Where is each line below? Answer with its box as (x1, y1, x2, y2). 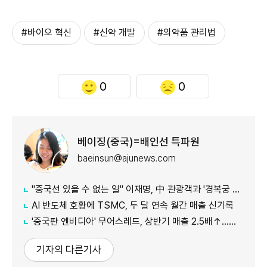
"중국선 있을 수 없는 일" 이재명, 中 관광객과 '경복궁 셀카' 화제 (32, 183, 232, 195)
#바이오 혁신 (21, 26, 72, 38)
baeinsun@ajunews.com (77, 153, 176, 164)
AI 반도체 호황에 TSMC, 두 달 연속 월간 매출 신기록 (32, 199, 234, 211)
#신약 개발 (94, 26, 135, 38)
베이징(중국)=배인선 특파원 (77, 135, 200, 148)
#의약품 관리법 (157, 26, 216, 38)
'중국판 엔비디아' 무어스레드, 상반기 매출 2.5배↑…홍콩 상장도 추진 (32, 215, 229, 227)
